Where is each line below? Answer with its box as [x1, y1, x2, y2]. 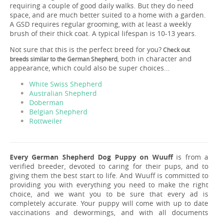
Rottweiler [29, 116, 62, 126]
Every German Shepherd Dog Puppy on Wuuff [10, 152, 173, 162]
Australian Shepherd [29, 88, 97, 98]
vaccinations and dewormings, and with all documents [10, 207, 208, 217]
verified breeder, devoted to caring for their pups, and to [10, 161, 208, 171]
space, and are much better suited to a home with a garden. [10, 10, 206, 19]
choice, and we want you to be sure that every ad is [10, 189, 208, 199]
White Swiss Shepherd [29, 79, 102, 89]
